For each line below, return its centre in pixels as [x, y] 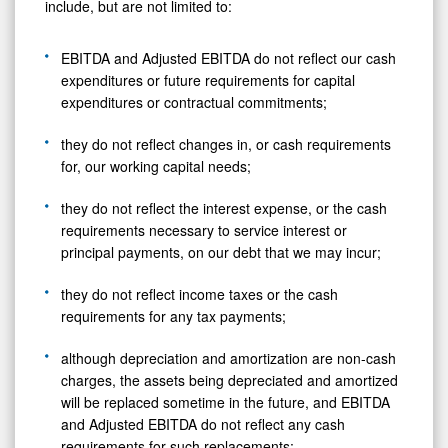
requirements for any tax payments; [173, 315]
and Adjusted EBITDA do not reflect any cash [203, 423]
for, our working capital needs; [156, 165]
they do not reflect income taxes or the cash [199, 293]
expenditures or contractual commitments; [194, 101]
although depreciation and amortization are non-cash [228, 357]
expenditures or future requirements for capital [208, 79]
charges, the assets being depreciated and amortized [229, 379]
